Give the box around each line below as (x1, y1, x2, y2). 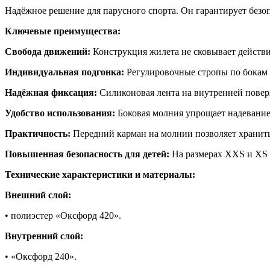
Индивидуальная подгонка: (5, 67, 127, 78)
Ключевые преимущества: (5, 26, 121, 37)
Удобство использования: (5, 108, 118, 119)
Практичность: (5, 128, 73, 139)
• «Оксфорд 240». (5, 251, 77, 262)
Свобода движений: (5, 46, 93, 57)
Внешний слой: (5, 190, 71, 201)
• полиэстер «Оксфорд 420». (5, 210, 121, 221)
